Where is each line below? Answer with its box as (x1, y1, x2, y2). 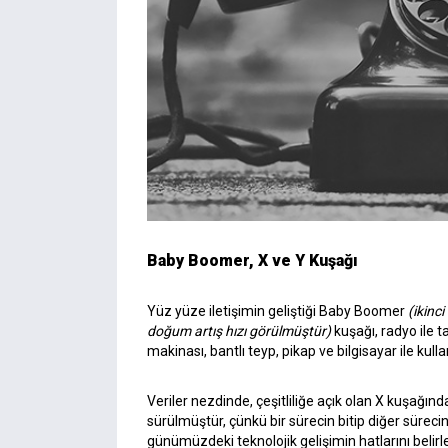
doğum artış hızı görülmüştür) (147, 323, 331, 340)
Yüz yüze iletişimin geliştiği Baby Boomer (147, 303, 408, 320)
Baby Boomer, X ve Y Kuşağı (147, 251, 358, 271)
